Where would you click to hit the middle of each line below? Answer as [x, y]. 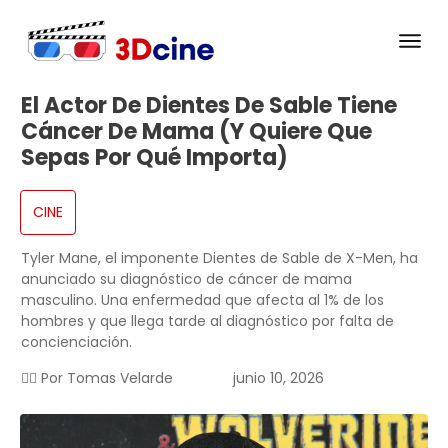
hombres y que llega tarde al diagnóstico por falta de [207, 321]
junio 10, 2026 [278, 378]
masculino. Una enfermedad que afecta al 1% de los [202, 300]
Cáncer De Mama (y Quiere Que [196, 132]
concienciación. [76, 342]
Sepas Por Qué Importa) [154, 158]
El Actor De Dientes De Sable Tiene [209, 106]
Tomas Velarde [120, 378]
